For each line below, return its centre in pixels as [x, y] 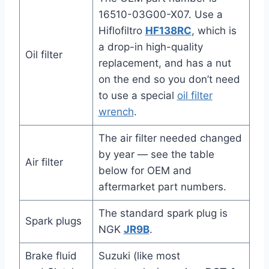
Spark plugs [53, 221]
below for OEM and [145, 171]
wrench [116, 112]
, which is [214, 31]
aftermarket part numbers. [162, 187]
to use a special [138, 96]
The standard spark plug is [163, 213]
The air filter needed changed [170, 138]
